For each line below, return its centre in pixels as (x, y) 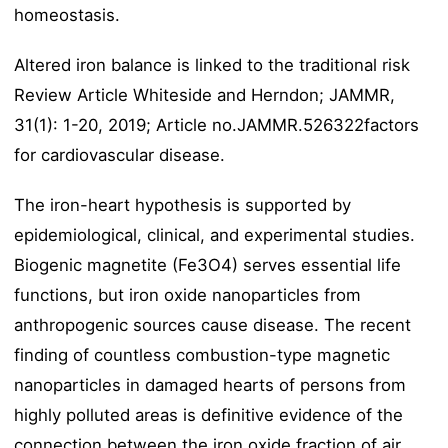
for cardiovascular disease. (120, 155)
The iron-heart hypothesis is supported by (183, 205)
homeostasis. (67, 15)
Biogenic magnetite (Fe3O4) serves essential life (208, 265)
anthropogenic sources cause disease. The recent (213, 325)
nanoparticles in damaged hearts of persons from (210, 385)
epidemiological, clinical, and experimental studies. (215, 235)
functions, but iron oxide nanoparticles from (188, 295)
